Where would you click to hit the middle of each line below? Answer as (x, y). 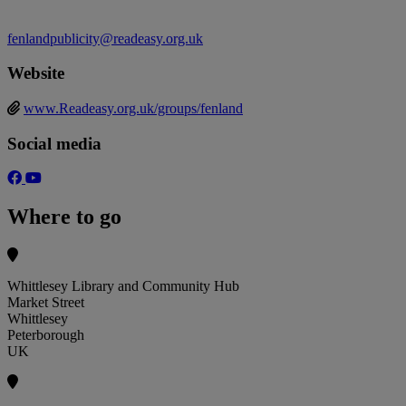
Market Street (46, 303)
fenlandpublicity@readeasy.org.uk (105, 38)
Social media (54, 143)
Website (36, 73)
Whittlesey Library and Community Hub (123, 286)
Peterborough (46, 335)
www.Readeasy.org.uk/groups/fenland (133, 109)
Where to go (64, 217)
